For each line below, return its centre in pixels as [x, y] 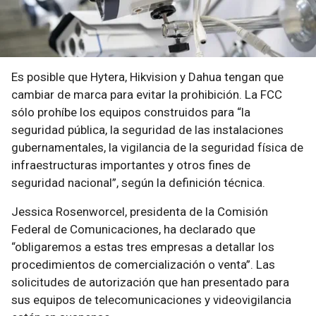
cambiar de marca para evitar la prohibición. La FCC [147, 94]
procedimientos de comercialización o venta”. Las [143, 264]
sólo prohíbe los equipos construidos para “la [131, 112]
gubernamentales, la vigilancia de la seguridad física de [157, 147]
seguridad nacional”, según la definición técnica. [138, 182]
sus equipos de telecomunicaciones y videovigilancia [151, 299]
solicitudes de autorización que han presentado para [150, 282]
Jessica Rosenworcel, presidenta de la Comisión [140, 211]
